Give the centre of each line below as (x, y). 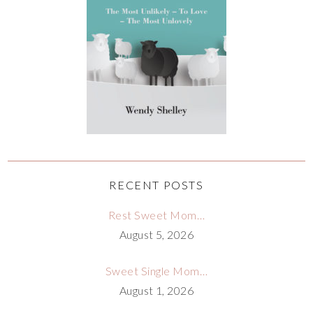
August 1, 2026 (156, 290)
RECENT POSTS (156, 184)
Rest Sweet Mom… (156, 214)
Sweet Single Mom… (156, 270)
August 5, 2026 (156, 234)
